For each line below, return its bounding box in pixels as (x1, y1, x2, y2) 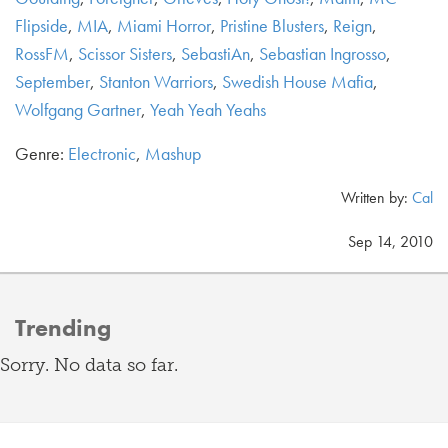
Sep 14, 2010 (348, 231, 433, 252)
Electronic (68, 142, 136, 165)
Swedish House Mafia (222, 70, 373, 93)
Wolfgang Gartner (15, 98, 141, 121)
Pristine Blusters (220, 14, 324, 37)
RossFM (15, 42, 69, 65)
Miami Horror (117, 14, 211, 37)
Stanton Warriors (99, 70, 213, 93)
